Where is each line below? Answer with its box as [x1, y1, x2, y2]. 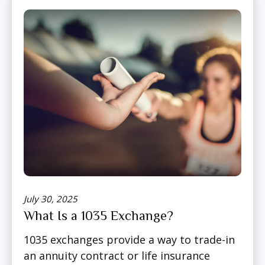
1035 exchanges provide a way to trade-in [24, 232, 235, 247]
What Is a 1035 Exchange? [24, 208, 173, 224]
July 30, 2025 [24, 193, 77, 205]
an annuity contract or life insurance [24, 248, 210, 263]
